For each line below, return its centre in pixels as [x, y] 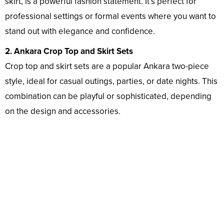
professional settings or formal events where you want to [110, 16]
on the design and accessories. [63, 111]
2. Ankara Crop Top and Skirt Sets [69, 51]
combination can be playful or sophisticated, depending [108, 96]
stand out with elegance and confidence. [80, 31]
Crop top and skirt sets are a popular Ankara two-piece [107, 66]
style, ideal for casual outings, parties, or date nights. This [111, 81]
